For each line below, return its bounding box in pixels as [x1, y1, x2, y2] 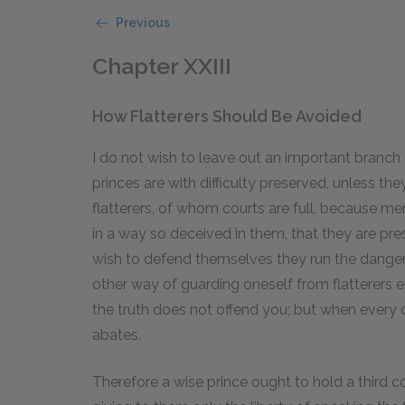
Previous [116, 15, 170, 30]
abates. [92, 325, 141, 344]
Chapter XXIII [92, 52, 231, 80]
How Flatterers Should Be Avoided [92, 106, 362, 126]
